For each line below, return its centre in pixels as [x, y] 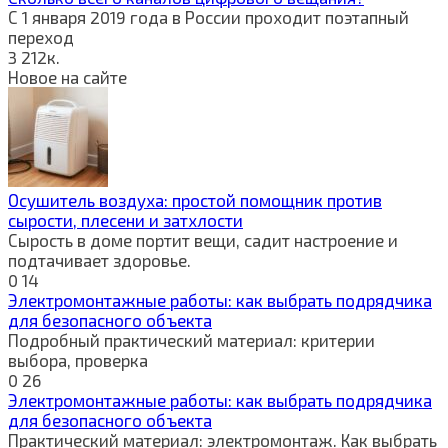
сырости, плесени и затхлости [125, 219]
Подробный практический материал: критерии [191, 339]
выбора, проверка [78, 359]
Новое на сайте [67, 76]
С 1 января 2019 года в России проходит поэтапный [208, 16]
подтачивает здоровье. [99, 259]
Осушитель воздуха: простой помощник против [195, 199]
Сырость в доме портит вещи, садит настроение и [203, 239]
